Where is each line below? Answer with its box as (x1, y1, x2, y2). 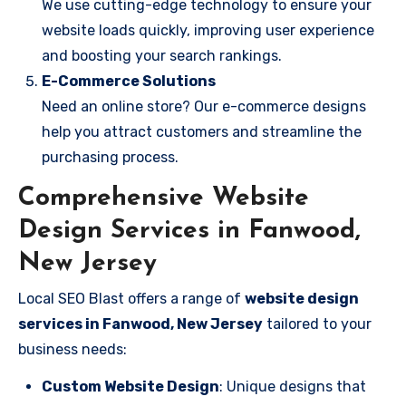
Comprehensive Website (18, 186, 309, 211)
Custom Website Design (42, 377, 219, 395)
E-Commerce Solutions (42, 72, 216, 90)
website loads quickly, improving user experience (42, 22, 374, 39)
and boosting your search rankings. (42, 47, 282, 64)
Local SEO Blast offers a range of (18, 289, 245, 307)
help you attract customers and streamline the (42, 123, 362, 140)
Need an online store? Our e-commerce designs (42, 98, 366, 115)
